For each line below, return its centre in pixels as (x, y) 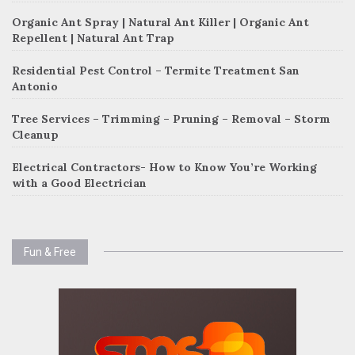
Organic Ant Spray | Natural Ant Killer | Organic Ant (160, 22)
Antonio (35, 86)
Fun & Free (50, 252)
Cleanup (35, 135)
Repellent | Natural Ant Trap (93, 38)
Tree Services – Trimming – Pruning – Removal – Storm (171, 119)
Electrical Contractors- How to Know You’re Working (164, 167)
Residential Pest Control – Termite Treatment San (156, 71)
